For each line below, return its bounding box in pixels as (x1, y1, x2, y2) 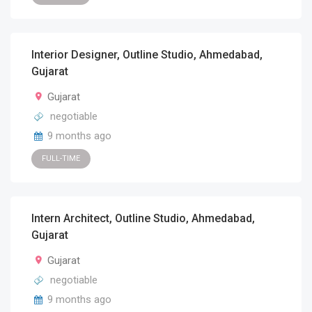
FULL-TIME (42, 154, 80, 163)
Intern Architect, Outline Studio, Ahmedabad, (31, 212, 255, 225)
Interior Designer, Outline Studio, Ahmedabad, (31, 48, 263, 61)
